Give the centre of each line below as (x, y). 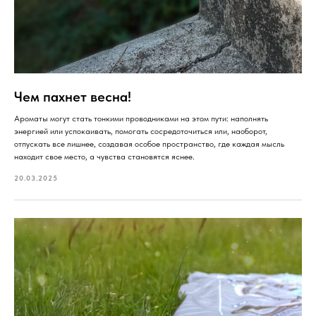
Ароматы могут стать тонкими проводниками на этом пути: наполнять (141, 118)
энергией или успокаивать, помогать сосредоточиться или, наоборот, (141, 131)
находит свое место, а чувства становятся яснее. (104, 156)
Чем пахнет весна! (73, 96)
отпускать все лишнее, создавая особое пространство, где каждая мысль (149, 144)
